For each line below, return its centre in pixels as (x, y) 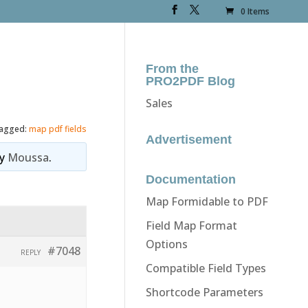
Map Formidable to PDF (207, 201)
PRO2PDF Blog (190, 81)
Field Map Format (191, 225)
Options (166, 244)
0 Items (255, 12)
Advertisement (188, 139)
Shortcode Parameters (204, 292)
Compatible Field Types (206, 268)
